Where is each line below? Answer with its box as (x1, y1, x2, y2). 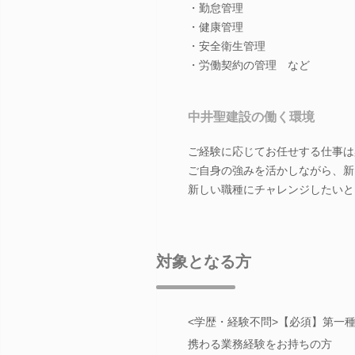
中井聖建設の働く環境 (188, 109, 315, 124)
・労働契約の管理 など (188, 58, 310, 71)
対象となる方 (156, 252, 251, 270)
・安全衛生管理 (188, 39, 265, 52)
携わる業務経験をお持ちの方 (188, 337, 332, 350)
